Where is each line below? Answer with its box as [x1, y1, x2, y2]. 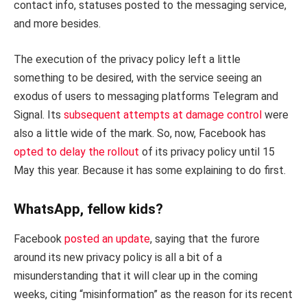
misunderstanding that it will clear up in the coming [14, 269, 258, 283]
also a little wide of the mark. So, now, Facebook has [14, 126, 266, 140]
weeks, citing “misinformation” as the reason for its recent [14, 288, 293, 302]
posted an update [64, 232, 150, 246]
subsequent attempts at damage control [64, 108, 262, 121]
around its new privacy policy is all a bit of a [14, 251, 222, 265]
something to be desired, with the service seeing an [14, 71, 262, 84]
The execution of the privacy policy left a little [14, 52, 241, 66]
